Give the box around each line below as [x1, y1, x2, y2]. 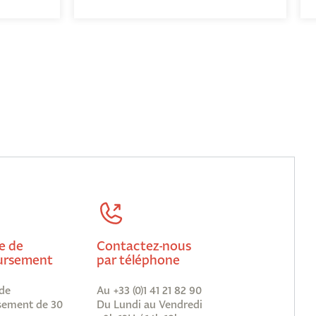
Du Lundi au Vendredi [97, 298, 203, 312]
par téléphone [97, 251, 181, 269]
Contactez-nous [97, 237, 192, 255]
